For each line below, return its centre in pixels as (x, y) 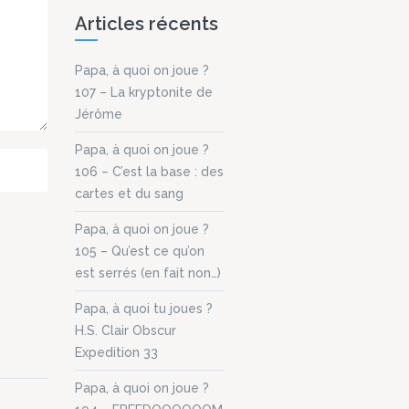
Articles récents (147, 23)
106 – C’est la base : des (149, 171)
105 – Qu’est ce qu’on (140, 251)
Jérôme (99, 114)
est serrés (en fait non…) (148, 273)
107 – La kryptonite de (144, 92)
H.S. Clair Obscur (126, 330)
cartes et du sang (129, 193)
